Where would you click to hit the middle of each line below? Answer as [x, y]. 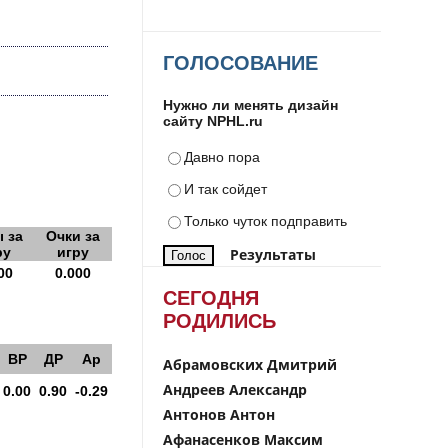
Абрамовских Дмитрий [250, 364]
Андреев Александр [235, 389]
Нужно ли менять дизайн [250, 105]
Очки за [73, 236]
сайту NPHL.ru [213, 121]
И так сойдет [225, 189]
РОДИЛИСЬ [219, 321]
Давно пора [222, 157]
